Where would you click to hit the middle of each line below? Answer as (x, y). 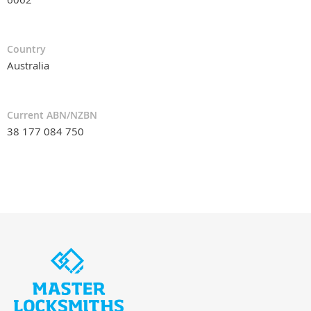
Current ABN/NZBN (52, 115)
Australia (28, 66)
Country (26, 49)
